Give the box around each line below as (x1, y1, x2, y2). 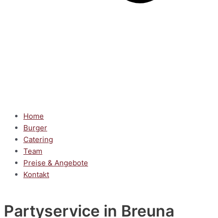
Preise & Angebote (23, 158, 88, 167)
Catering (23, 135, 53, 144)
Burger (23, 123, 47, 132)
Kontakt (23, 170, 49, 179)
